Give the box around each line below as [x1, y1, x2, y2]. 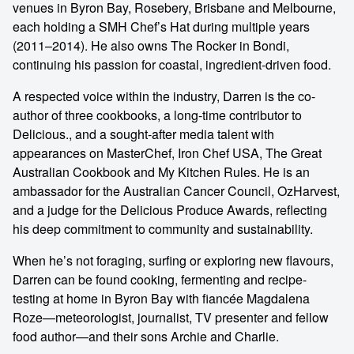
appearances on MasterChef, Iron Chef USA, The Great [13, 144, 322, 162]
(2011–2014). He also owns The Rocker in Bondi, [13, 36, 289, 55]
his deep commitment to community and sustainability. [13, 220, 313, 238]
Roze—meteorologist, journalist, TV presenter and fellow [13, 308, 329, 326]
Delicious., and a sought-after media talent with [13, 125, 274, 143]
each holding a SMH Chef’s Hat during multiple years [13, 17, 310, 36]
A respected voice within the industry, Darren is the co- [13, 87, 315, 105]
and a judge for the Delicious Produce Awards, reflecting [13, 201, 327, 219]
